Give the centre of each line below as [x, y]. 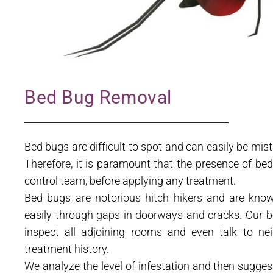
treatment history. [67, 249]
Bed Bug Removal [98, 97]
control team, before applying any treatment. [130, 181]
